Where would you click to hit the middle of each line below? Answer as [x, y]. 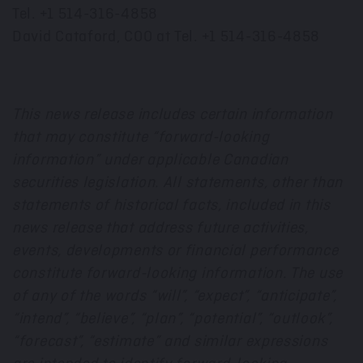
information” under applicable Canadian [150, 160]
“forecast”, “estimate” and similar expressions [170, 342]
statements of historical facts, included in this [171, 205]
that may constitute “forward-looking [141, 137]
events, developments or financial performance [175, 251]
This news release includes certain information [173, 115]
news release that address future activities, [160, 228]
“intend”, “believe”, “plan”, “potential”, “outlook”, [173, 319]
